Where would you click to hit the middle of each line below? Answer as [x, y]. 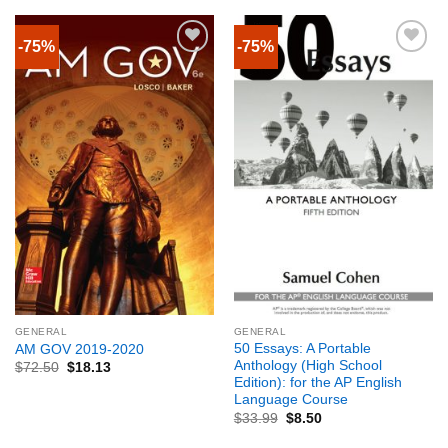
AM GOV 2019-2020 [79, 349]
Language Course [290, 400]
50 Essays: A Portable [302, 349]
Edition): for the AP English [317, 383]
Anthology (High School [307, 366]
